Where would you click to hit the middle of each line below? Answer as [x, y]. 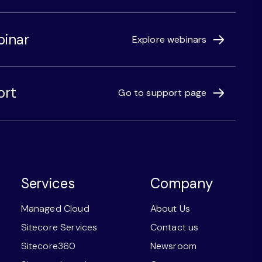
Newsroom [173, 246]
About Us [170, 208]
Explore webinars [169, 39]
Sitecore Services [59, 227]
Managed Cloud [55, 208]
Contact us [174, 227]
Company [181, 183]
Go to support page [163, 93]
